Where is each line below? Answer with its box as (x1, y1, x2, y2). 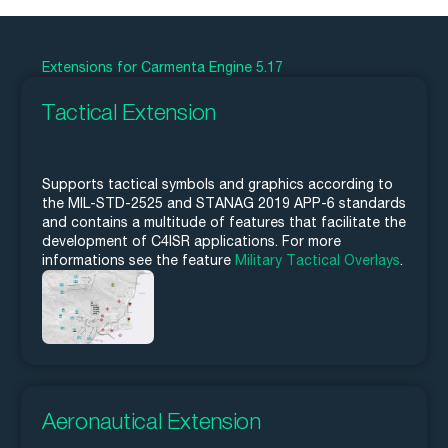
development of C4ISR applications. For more (42, 233, 341, 250)
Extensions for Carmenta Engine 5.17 (42, 59, 283, 76)
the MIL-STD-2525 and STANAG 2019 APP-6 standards (42, 195, 406, 212)
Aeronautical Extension (42, 406, 261, 434)
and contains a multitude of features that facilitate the (42, 214, 406, 231)
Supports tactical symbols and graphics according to (42, 176, 393, 193)
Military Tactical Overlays (235, 252, 400, 269)
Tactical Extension (42, 98, 216, 126)
